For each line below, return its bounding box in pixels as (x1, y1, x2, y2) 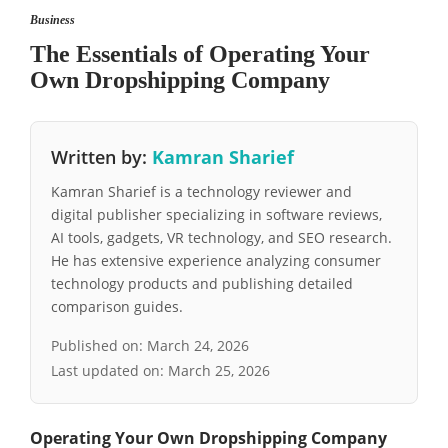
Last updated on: (51, 361, 168, 381)
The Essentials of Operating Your (30, 41, 370, 68)
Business (30, 13, 75, 28)
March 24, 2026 (147, 336, 249, 356)
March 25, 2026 (168, 361, 270, 381)
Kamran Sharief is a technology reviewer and (51, 182, 352, 202)
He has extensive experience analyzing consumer (51, 251, 381, 271)
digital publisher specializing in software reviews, (51, 205, 382, 225)
